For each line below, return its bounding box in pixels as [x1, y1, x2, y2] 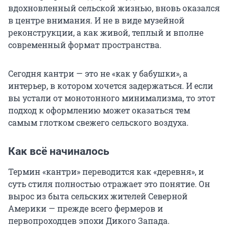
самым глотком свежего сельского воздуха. [8, 117, 189, 128]
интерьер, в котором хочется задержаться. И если [8, 80, 213, 91]
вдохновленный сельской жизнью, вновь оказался [8, 3, 220, 14]
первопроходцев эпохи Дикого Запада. [8, 215, 170, 226]
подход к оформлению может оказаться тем [8, 105, 190, 116]
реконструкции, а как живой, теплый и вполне [8, 27, 203, 38]
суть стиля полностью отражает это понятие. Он [8, 178, 210, 190]
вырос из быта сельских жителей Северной [8, 191, 188, 202]
